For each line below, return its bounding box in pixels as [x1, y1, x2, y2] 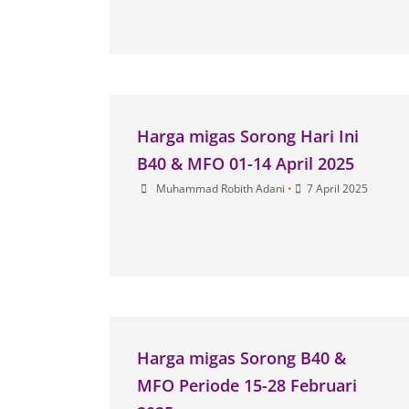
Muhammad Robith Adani [155, 180, 285, 196]
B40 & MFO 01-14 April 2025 [136, 152, 354, 174]
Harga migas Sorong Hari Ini [136, 124, 359, 147]
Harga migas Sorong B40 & [136, 346, 346, 369]
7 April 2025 [306, 180, 368, 196]
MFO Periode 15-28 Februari [136, 373, 357, 396]
